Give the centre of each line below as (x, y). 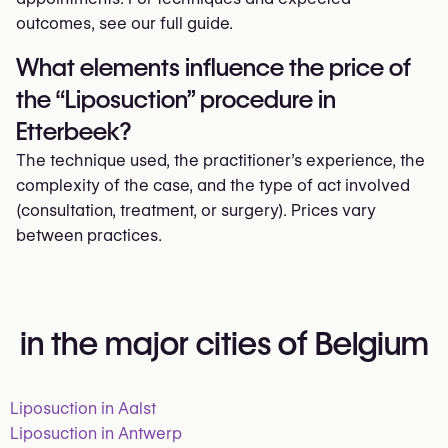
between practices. (89, 235)
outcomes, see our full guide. (124, 23)
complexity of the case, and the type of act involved (213, 185)
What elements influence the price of (213, 67)
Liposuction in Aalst (83, 408)
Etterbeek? (73, 131)
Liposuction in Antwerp (96, 433)
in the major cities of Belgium (224, 343)
